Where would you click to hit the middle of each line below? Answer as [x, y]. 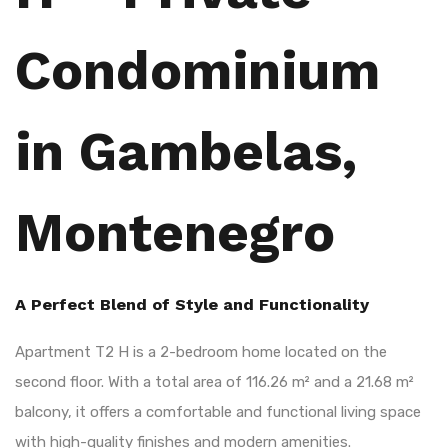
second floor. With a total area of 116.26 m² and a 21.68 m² [214, 381]
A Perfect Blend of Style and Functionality [192, 304]
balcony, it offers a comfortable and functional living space [218, 411]
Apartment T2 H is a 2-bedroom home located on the [201, 351]
